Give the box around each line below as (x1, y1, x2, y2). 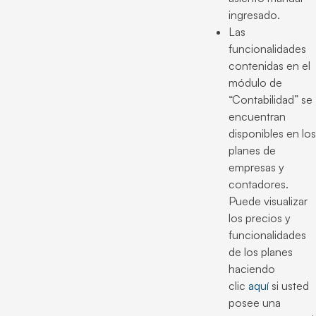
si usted (269, 279, 309, 293)
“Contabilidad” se (229, 92, 312, 107)
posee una (229, 296, 281, 310)
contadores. (229, 177, 288, 191)
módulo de (229, 75, 282, 90)
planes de (229, 143, 276, 157)
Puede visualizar (229, 194, 308, 208)
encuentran (229, 109, 286, 123)
